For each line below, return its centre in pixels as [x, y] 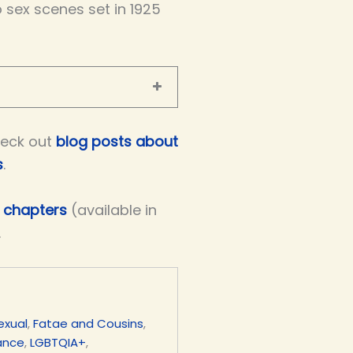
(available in [112, 210]
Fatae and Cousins [88, 323]
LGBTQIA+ [58, 342]
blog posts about [117, 142]
